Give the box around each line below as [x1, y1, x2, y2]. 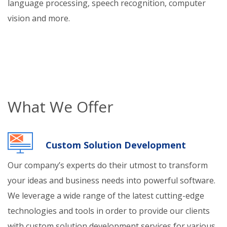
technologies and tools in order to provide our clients [8, 205, 210, 216]
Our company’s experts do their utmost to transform [8, 160, 208, 171]
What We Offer [8, 96, 113, 117]
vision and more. [8, 13, 70, 24]
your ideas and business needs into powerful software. [8, 175, 215, 186]
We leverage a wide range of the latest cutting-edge [8, 190, 204, 201]
